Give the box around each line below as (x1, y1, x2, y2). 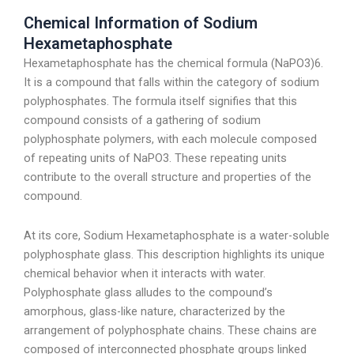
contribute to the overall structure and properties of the (24, 170, 311, 185)
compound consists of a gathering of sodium (24, 113, 261, 128)
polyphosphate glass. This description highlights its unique (24, 247, 325, 262)
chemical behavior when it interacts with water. (24, 265, 265, 281)
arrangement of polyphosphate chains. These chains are (24, 322, 317, 337)
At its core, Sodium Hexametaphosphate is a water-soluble (24, 228, 330, 243)
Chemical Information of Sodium (24, 13, 258, 33)
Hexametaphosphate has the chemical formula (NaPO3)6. (24, 56, 323, 71)
